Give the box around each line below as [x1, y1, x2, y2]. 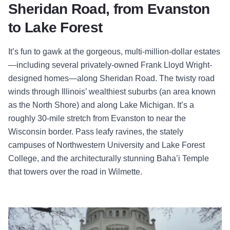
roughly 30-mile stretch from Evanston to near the [8, 114, 186, 123]
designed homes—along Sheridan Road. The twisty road [8, 74, 215, 83]
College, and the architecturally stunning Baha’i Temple [8, 154, 209, 163]
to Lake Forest [8, 20, 103, 36]
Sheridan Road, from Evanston [8, 1, 210, 17]
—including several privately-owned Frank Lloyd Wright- [8, 61, 212, 70]
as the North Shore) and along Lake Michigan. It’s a [8, 101, 194, 110]
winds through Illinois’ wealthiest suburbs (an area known [8, 87, 216, 97]
